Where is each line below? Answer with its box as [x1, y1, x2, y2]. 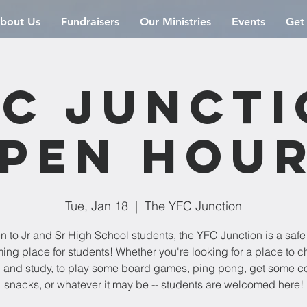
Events [232, 15, 265, 28]
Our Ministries [140, 15, 211, 28]
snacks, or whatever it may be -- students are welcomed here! [3, 278, 304, 291]
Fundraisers [61, 15, 119, 28]
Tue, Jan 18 [65, 198, 128, 214]
